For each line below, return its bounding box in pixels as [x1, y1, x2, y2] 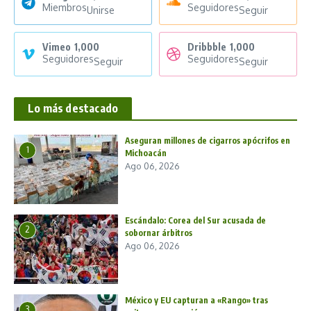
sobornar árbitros [125, 227, 192, 238]
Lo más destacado [28, 101, 119, 115]
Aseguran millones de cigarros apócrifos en [125, 135, 290, 146]
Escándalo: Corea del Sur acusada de [125, 215, 266, 226]
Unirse [87, 3, 115, 16]
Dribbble [187, 40, 226, 53]
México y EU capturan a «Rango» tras [125, 294, 268, 305]
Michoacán [125, 147, 167, 158]
